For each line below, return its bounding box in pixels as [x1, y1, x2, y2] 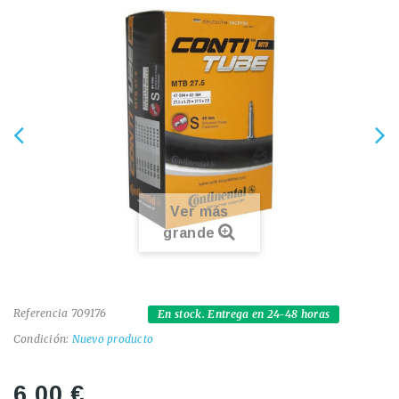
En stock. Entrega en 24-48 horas [158, 307, 330, 322]
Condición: [13, 332, 69, 346]
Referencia [13, 306, 69, 321]
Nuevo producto [71, 332, 154, 346]
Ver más [170, 204, 229, 220]
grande [163, 225, 216, 241]
